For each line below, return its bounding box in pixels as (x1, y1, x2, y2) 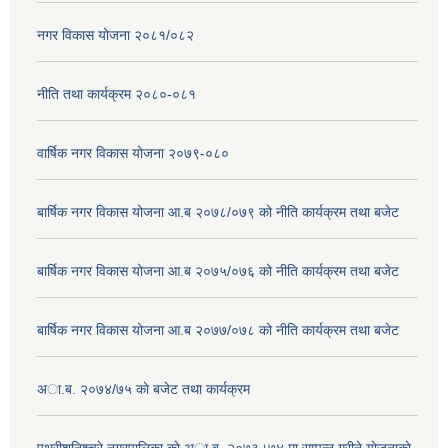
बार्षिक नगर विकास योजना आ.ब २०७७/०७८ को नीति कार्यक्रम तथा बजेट (37, 321, 399, 338)
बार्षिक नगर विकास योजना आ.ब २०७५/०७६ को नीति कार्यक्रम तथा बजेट (37, 262, 399, 279)
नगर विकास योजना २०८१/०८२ (37, 26, 194, 43)
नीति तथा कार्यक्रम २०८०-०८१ (37, 85, 196, 102)
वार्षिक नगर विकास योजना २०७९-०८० (37, 144, 229, 161)
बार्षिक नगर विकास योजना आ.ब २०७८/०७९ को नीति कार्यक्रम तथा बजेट (37, 203, 399, 220)
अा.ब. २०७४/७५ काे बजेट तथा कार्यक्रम (37, 380, 250, 397)
